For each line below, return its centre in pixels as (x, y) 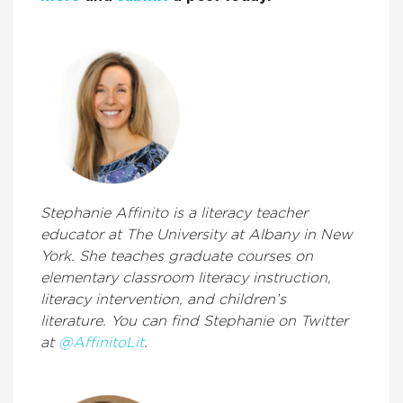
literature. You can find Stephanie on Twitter (194, 321)
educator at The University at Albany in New (197, 234)
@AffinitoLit (101, 342)
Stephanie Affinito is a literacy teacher (174, 213)
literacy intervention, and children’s (163, 299)
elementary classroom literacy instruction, (186, 278)
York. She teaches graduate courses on (177, 256)
